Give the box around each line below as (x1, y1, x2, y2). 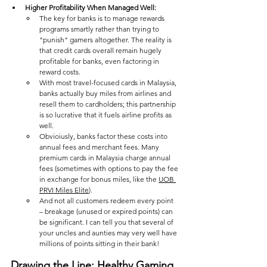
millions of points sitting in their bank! (39, 239, 159, 249)
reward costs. (39, 67, 82, 77)
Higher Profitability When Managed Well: (25, 3, 158, 13)
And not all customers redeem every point (39, 196, 175, 206)
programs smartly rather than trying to (39, 24, 161, 34)
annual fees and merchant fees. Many (39, 142, 161, 152)
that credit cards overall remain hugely (39, 46, 163, 55)
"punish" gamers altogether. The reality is (39, 35, 173, 45)
